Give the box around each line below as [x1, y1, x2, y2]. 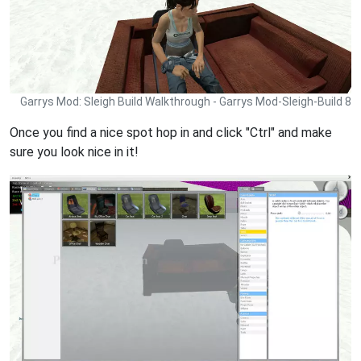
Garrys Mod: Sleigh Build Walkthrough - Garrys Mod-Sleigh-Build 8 [20, 95, 351, 109]
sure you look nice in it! [10, 144, 139, 160]
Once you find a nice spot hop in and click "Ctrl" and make [10, 125, 332, 141]
